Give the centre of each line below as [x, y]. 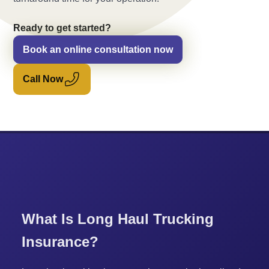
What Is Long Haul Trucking [117, 219]
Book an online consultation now [98, 49]
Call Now [43, 79]
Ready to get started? [62, 28]
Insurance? [60, 241]
